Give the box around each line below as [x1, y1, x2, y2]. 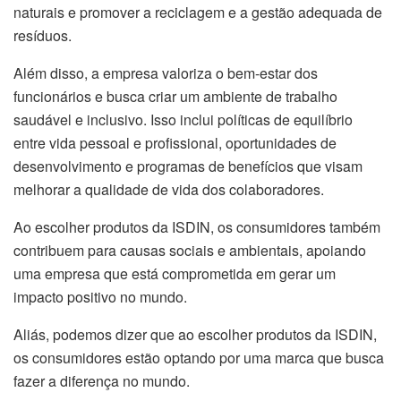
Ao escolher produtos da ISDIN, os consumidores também [13, 217, 380, 238]
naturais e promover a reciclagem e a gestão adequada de [13, 2, 382, 23]
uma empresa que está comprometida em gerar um [13, 263, 336, 285]
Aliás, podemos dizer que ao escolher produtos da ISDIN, [13, 324, 377, 346]
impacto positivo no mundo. [13, 286, 187, 308]
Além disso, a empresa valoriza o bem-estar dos [13, 63, 318, 84]
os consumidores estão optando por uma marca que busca [13, 347, 384, 369]
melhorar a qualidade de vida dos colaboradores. [13, 179, 324, 200]
